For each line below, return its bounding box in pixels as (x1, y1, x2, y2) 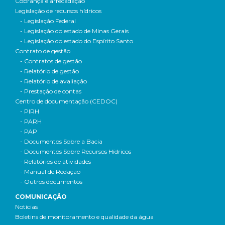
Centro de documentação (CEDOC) (15, 97, 118, 105)
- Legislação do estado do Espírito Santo (20, 37, 133, 45)
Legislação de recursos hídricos (15, 7, 101, 15)
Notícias (15, 203, 38, 210)
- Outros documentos (20, 178, 82, 185)
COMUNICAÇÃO (15, 193, 67, 200)
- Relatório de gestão (20, 67, 79, 75)
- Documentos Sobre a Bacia (20, 138, 102, 145)
